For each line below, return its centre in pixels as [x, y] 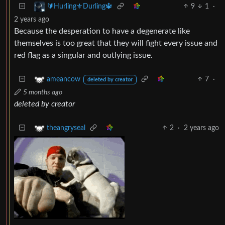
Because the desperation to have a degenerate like [102, 31]
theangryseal [66, 128]
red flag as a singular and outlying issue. [83, 55]
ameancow [64, 79]
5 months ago [43, 92]
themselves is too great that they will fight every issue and [116, 43]
